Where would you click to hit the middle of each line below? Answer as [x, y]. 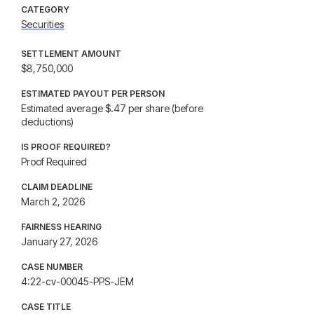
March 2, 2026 [53, 202]
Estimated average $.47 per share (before [112, 108]
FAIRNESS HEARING [62, 227]
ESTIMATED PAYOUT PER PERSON [93, 94]
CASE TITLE [46, 307]
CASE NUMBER [52, 267]
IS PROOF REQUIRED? [66, 147]
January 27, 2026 [60, 241]
